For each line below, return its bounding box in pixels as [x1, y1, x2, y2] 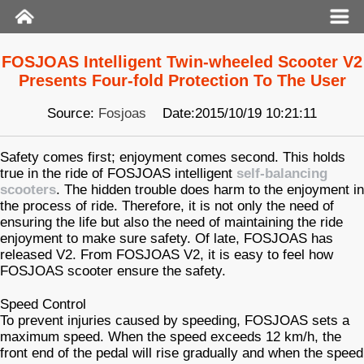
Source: [47, 106, 98, 121]
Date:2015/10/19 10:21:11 [146, 106, 317, 121]
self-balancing [236, 166, 327, 182]
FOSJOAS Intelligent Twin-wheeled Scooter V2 [2, 52, 362, 71]
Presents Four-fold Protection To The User [18, 71, 346, 89]
